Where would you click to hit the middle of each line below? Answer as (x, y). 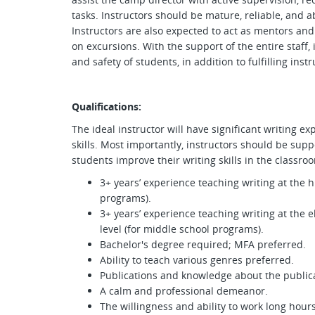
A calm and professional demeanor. (184, 291)
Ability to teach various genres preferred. (197, 260)
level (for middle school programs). (183, 229)
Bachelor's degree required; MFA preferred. (203, 244)
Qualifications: (107, 107)
